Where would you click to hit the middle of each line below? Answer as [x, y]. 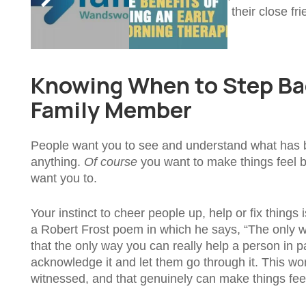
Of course [112, 162]
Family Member [111, 110]
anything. [57, 162]
